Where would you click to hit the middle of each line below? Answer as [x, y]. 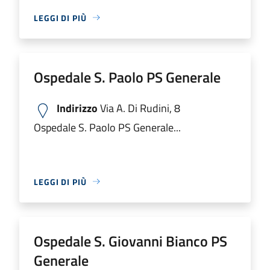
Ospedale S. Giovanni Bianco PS [130, 241]
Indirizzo [77, 108]
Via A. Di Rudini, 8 [139, 108]
